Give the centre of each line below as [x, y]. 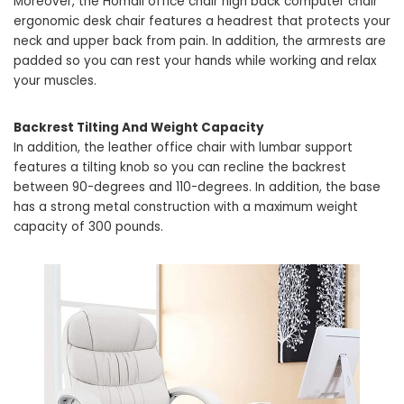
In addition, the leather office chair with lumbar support [183, 147]
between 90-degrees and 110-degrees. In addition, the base [197, 187]
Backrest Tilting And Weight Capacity [139, 128]
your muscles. [55, 81]
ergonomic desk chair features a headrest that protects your [202, 21]
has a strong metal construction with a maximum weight [186, 207]
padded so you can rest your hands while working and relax [195, 61]
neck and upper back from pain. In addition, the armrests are [200, 41]
